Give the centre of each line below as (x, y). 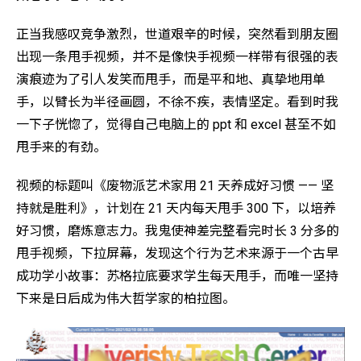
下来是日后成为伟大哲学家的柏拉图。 (126, 299)
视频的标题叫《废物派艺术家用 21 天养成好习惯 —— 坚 (175, 186)
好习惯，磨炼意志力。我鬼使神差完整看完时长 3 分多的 (178, 231)
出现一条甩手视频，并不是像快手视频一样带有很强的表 (177, 56)
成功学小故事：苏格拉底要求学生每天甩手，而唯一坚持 (177, 276)
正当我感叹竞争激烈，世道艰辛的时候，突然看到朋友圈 (177, 34)
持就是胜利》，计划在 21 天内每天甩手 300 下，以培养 (176, 209)
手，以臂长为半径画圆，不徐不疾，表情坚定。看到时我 (177, 102)
